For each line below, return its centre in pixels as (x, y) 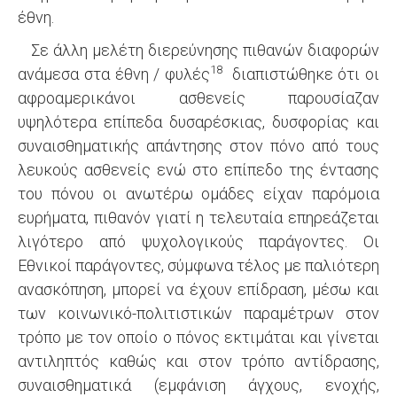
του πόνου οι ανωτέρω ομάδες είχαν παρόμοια (198, 194)
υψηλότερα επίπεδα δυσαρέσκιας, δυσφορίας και (198, 122)
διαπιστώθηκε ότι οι (303, 74)
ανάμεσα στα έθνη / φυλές (114, 74)
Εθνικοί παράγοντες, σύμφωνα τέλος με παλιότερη (198, 265)
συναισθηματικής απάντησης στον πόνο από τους (198, 146)
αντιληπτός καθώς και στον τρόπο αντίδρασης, (198, 361)
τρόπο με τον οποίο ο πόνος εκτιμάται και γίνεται (198, 337)
